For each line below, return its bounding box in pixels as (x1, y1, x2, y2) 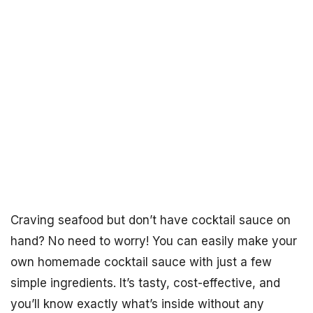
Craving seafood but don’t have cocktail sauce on (10, 213, 291, 227)
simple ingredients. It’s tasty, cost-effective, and (10, 276, 280, 290)
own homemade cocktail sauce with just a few (10, 255, 272, 269)
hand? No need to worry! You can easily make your (10, 234, 297, 248)
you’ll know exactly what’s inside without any (10, 297, 264, 311)
